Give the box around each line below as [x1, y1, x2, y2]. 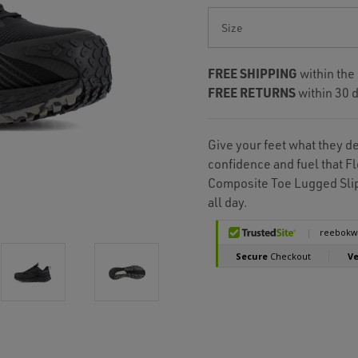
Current [208, 8, 233, 22]
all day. [208, 193, 248, 210]
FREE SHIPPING [208, 65, 297, 82]
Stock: [208, 23, 228, 37]
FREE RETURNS [208, 84, 296, 101]
